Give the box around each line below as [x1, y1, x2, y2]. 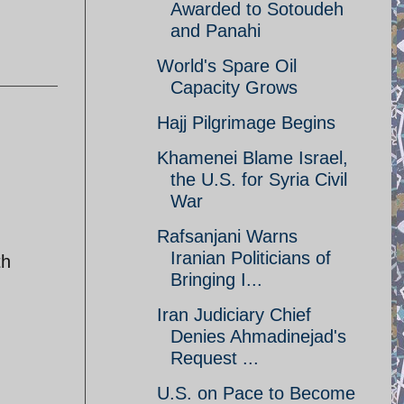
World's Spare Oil [157, 56, 297, 76]
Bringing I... [170, 270, 262, 289]
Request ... [170, 348, 259, 368]
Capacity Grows [170, 78, 298, 97]
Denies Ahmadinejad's [170, 326, 346, 346]
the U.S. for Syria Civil [170, 170, 347, 189]
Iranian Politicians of [170, 248, 331, 268]
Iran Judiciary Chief [157, 305, 311, 325]
